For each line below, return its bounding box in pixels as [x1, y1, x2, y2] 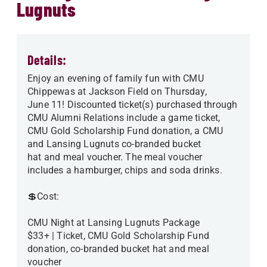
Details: [27, 52, 67, 67]
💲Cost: [27, 191, 62, 202]
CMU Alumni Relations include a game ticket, [27, 112, 221, 123]
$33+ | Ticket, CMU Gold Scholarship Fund [27, 230, 209, 241]
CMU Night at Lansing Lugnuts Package [27, 217, 203, 228]
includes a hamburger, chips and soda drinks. [27, 164, 225, 176]
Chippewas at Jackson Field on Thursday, [27, 86, 207, 97]
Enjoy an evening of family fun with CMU [27, 73, 204, 84]
